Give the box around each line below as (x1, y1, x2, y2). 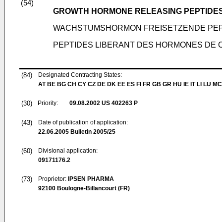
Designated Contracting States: (38, 71, 122, 78)
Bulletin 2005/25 (69, 128, 115, 135)
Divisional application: (38, 147, 98, 154)
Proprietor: (38, 175, 68, 182)
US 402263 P (100, 100, 138, 107)
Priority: (38, 100, 58, 107)
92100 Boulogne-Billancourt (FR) (38, 185, 130, 192)
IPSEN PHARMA (68, 175, 114, 182)
